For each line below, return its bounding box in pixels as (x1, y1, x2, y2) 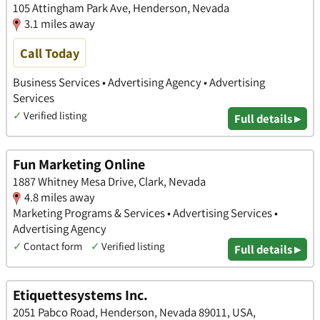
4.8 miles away (24, 189, 95, 206)
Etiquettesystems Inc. (13, 285, 148, 304)
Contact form (24, 239, 82, 254)
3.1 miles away (24, 16, 95, 32)
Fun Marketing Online (13, 155, 145, 174)
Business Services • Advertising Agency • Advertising (13, 74, 265, 91)
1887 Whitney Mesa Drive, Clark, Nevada (13, 174, 206, 190)
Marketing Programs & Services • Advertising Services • (13, 205, 278, 221)
